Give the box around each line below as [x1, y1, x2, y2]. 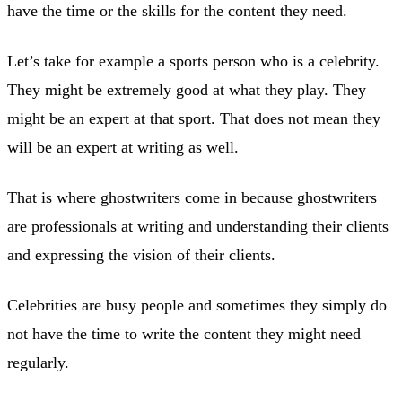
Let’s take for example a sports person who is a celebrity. [7, 51, 380, 70]
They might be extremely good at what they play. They [7, 80, 366, 99]
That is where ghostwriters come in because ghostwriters [7, 188, 377, 206]
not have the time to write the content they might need [7, 324, 361, 343]
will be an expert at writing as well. [7, 137, 239, 156]
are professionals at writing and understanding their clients [7, 216, 389, 235]
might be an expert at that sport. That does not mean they [7, 109, 380, 127]
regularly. [7, 353, 69, 371]
